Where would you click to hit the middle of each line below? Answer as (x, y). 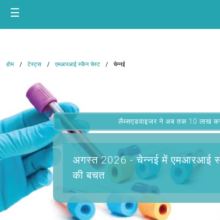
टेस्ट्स (34, 64)
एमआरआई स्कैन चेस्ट (78, 64)
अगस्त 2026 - (104, 160)
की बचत (89, 176)
